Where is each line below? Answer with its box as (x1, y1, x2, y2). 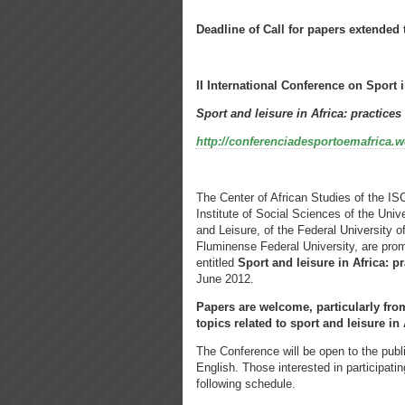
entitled (196, 256, 238, 269)
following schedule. (196, 377, 296, 391)
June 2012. (196, 272, 254, 286)
